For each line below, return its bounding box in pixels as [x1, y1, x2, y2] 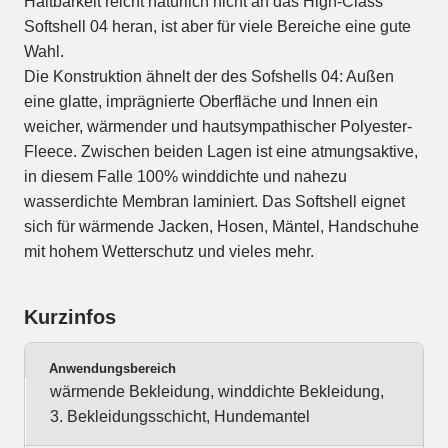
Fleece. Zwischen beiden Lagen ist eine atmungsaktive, [24, 143, 418, 161]
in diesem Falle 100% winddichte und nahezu [24, 168, 347, 186]
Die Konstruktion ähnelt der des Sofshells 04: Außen [24, 68, 394, 86]
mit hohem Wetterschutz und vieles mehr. [24, 243, 314, 261]
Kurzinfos [24, 306, 116, 329]
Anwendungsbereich [49, 361, 176, 377]
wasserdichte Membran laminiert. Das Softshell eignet [24, 193, 405, 211]
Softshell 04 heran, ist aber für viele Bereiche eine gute [24, 18, 411, 36]
